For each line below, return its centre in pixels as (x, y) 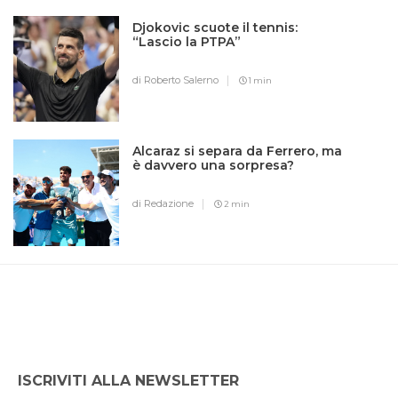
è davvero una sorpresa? (214, 166)
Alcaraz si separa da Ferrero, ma (238, 151)
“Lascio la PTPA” (187, 42)
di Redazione (163, 204)
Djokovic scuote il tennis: (215, 28)
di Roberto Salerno (176, 80)
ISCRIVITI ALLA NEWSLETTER (128, 380)
